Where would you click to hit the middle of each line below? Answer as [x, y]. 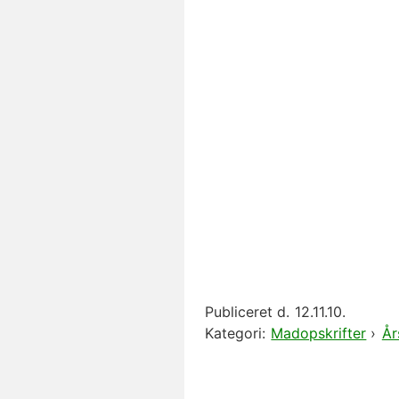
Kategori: [235, 333]
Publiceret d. [247, 312]
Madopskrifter [319, 333]
